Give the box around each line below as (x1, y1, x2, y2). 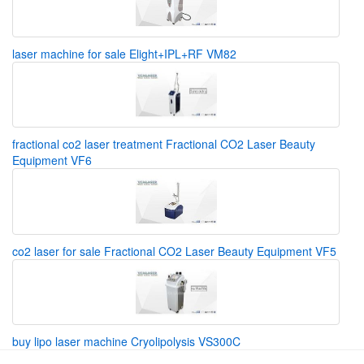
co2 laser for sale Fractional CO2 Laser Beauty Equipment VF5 (12, 242, 336, 259)
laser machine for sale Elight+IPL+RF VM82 (12, 45, 236, 62)
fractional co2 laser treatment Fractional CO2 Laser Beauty (12, 136, 315, 152)
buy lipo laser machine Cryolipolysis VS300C (12, 333, 240, 349)
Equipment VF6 (12, 152, 92, 168)
